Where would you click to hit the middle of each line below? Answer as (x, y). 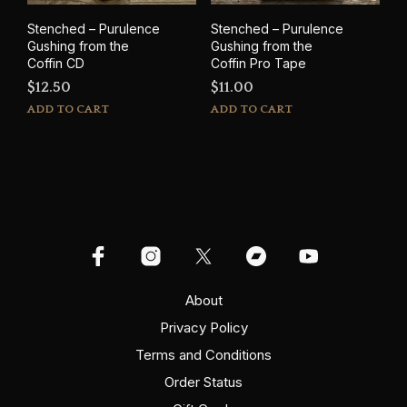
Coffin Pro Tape (258, 63)
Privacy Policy (203, 327)
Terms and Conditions (203, 354)
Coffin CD (56, 63)
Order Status (203, 382)
